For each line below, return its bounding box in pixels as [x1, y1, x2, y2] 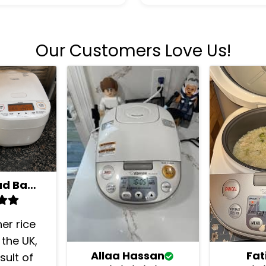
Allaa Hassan [90, 248, 164, 264]
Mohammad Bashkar [27, 178, 36, 193]
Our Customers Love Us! [35, 39, 231, 62]
